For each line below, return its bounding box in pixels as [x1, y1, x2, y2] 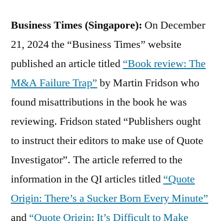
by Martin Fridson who [97, 75, 199, 90]
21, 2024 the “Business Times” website [11, 37, 182, 51]
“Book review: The [123, 56, 206, 71]
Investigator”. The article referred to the [11, 152, 183, 167]
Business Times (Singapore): [11, 18, 145, 32]
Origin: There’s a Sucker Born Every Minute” [11, 191, 208, 205]
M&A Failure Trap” [11, 75, 97, 90]
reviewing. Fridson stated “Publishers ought [11, 114, 201, 128]
